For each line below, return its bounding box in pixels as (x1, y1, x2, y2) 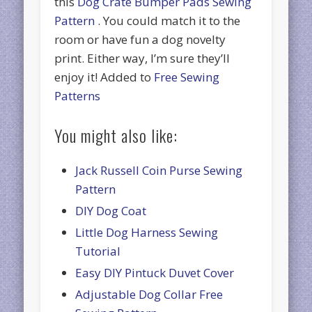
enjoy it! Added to (54, 69, 155, 86)
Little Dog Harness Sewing (75, 224, 219, 241)
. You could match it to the (97, 13, 241, 29)
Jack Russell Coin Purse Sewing (75, 162, 243, 179)
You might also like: (54, 123, 178, 148)
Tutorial (75, 243, 121, 260)
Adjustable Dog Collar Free (75, 286, 224, 303)
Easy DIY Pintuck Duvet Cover (75, 265, 235, 281)
